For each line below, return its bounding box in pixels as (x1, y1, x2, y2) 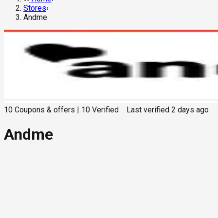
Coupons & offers (15, 105, 75, 115)
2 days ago (171, 105, 209, 115)
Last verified (127, 105, 169, 115)
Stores (23, 3, 46, 13)
